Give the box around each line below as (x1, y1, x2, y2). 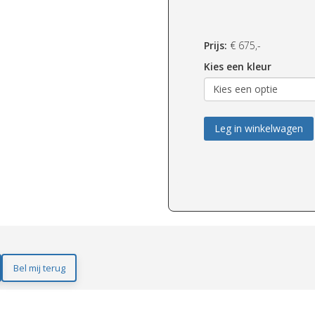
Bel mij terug (13, 262, 65, 274)
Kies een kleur (204, 60, 271, 73)
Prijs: (204, 39, 230, 52)
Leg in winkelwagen (214, 122, 303, 135)
